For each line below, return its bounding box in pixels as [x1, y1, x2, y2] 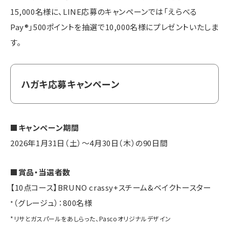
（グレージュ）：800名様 [13, 197, 93, 209]
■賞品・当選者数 [10, 167, 71, 178]
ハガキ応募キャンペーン [21, 77, 120, 90]
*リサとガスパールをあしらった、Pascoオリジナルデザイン [10, 214, 171, 223]
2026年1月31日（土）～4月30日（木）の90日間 [10, 138, 168, 149]
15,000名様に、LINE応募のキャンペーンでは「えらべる [10, 6, 197, 17]
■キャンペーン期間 [10, 122, 79, 133]
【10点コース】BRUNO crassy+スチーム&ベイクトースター [10, 182, 212, 193]
